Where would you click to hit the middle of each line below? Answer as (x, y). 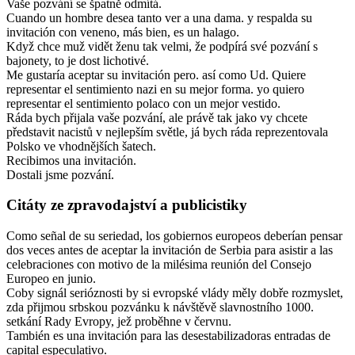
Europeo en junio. (51, 279)
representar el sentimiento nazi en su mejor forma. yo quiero (155, 89)
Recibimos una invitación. (71, 160)
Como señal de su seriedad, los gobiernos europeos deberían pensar (174, 236)
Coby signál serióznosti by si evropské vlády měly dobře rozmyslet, (175, 293)
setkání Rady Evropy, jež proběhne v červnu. (119, 322)
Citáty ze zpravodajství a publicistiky (127, 205)
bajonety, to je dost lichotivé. (78, 60)
